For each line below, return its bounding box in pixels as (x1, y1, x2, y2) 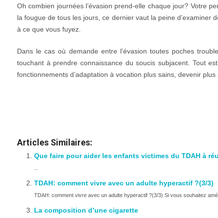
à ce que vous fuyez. (17, 25, 81, 33)
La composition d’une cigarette (34, 206, 138, 214)
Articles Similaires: (17, 138, 92, 147)
